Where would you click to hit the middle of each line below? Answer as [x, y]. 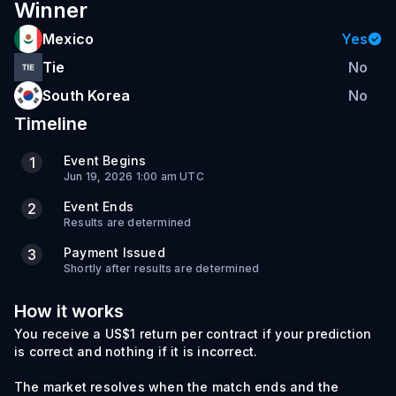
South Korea [87, 95]
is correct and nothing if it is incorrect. [136, 351]
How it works [69, 311]
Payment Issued [114, 252]
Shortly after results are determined [162, 268]
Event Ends [99, 206]
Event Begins [105, 160]
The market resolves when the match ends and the [177, 387]
